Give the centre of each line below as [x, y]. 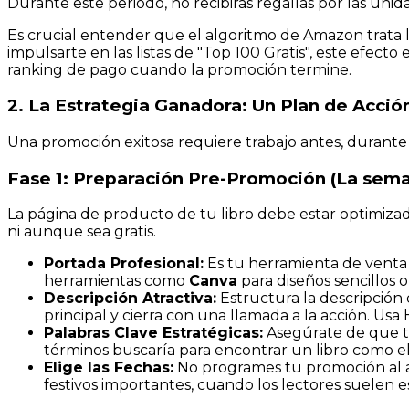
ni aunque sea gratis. [82, 232]
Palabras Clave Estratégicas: [153, 333]
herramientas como [116, 281]
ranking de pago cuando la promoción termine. [179, 69]
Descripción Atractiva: [130, 299]
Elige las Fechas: [109, 368]
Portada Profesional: [124, 264]
